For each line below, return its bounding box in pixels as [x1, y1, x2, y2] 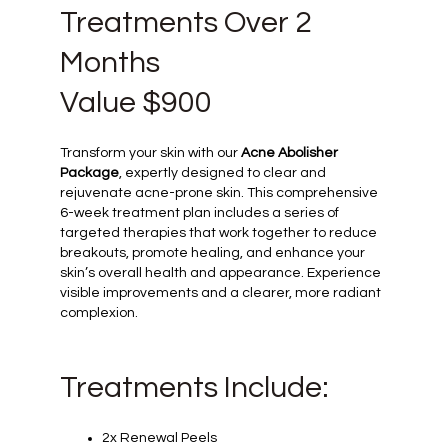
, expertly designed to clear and [119, 166, 326, 181]
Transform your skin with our [60, 146, 241, 161]
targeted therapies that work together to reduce [60, 226, 377, 241]
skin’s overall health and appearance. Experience [60, 266, 381, 281]
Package [60, 166, 119, 181]
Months [60, 47, 160, 79]
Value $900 [60, 87, 212, 119]
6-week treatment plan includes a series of [60, 206, 339, 221]
